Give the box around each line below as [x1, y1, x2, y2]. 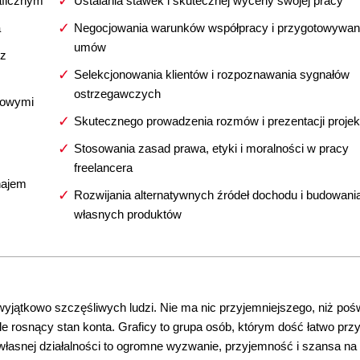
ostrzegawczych [73, 87, 161, 100]
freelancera [73, 161, 133, 174]
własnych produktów [73, 207, 182, 221]
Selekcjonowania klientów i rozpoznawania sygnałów [73, 67, 350, 81]
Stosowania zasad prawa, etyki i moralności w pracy [73, 141, 349, 155]
